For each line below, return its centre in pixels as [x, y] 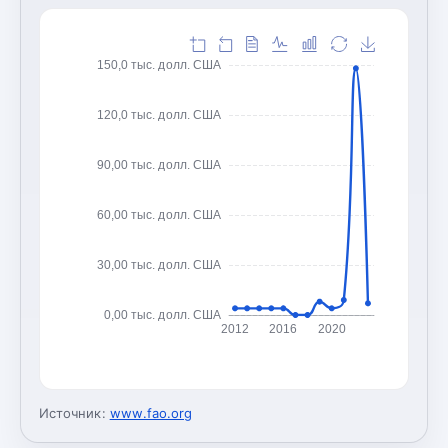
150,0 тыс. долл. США [158, 64]
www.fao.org [151, 412]
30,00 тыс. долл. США [158, 264]
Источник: [72, 412]
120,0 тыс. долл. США [158, 114]
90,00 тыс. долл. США [158, 164]
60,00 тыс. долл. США [158, 214]
